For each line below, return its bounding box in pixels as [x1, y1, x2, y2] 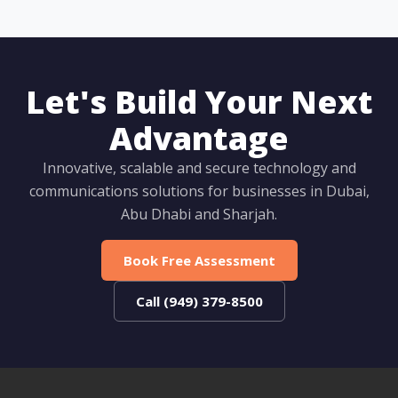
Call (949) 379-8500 [135, 292, 263, 310]
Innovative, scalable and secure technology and [42, 158, 356, 178]
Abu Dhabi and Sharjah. [121, 204, 277, 224]
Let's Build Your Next [25, 80, 373, 123]
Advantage [109, 116, 289, 160]
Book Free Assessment [123, 251, 275, 269]
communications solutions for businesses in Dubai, [28, 181, 370, 201]
